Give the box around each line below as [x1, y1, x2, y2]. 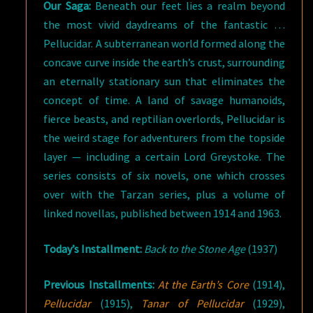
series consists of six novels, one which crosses [43, 168, 285, 182]
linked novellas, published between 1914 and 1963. [43, 206, 282, 220]
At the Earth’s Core [157, 277, 249, 291]
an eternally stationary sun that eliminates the [43, 74, 285, 88]
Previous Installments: [43, 277, 158, 291]
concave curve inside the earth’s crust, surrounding [43, 55, 285, 69]
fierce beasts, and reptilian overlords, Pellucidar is [43, 112, 285, 126]
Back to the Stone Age [144, 242, 248, 256]
